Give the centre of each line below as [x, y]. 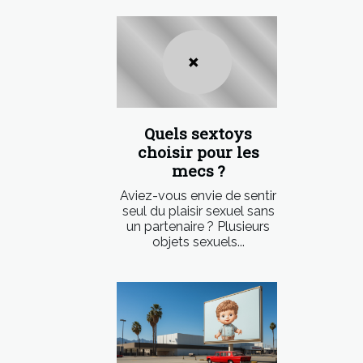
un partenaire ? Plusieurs [198, 227]
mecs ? [198, 171]
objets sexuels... [198, 242]
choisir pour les [198, 152]
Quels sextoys [198, 134]
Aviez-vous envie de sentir [198, 196]
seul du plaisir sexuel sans [198, 211]
